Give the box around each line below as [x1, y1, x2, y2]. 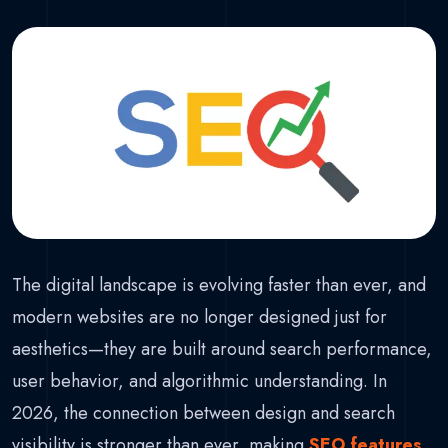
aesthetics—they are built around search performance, [12, 335, 432, 362]
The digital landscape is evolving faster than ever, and [12, 271, 426, 298]
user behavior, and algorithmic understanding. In [12, 367, 387, 394]
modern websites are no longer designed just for [12, 303, 387, 330]
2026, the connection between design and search [12, 399, 395, 426]
